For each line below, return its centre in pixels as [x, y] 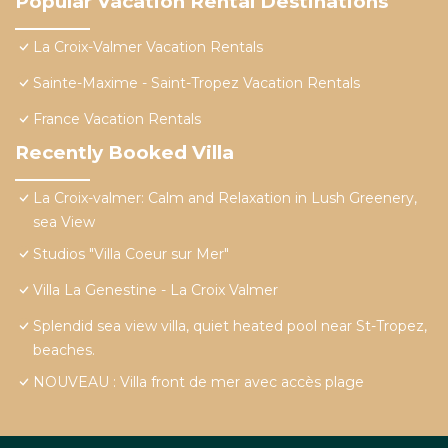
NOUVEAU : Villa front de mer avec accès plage [198, 382]
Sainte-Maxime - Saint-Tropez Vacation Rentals [196, 83]
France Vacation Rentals [117, 119]
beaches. [64, 350]
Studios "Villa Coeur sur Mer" [131, 254]
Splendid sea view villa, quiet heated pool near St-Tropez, [230, 326]
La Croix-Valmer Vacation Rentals [148, 47]
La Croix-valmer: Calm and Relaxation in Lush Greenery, [225, 198]
